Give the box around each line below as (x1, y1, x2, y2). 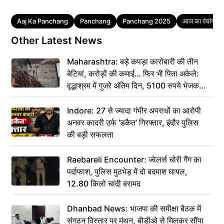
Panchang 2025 (122, 16, 170, 25)
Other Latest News (11, 34, 102, 46)
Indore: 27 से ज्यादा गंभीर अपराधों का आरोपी (67, 105, 201, 115)
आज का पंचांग (182, 16, 214, 25)
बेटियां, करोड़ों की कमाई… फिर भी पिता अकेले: (67, 68, 199, 78)
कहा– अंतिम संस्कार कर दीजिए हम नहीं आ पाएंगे (67, 92, 201, 102)
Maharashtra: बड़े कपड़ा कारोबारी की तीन (67, 56, 198, 66)
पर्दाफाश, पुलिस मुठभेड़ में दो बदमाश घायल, (67, 166, 187, 176)
